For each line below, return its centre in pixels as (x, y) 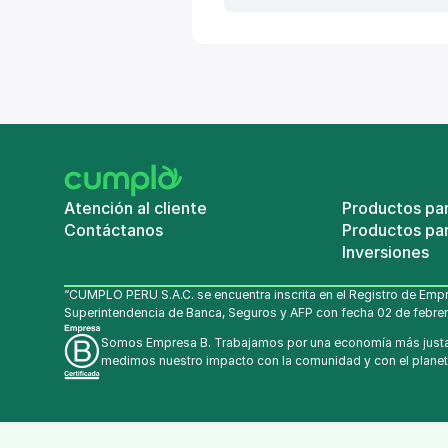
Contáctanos (113, 230)
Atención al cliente (135, 208)
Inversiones (385, 252)
